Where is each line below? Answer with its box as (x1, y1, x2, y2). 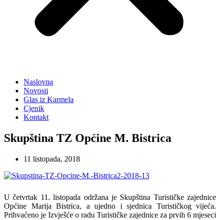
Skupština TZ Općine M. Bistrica (4, 131, 171, 144)
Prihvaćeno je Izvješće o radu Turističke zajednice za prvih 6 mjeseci (4, 210, 216, 219)
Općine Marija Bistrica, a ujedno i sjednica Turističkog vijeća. (4, 201, 216, 210)
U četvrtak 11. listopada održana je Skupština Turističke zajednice (4, 192, 216, 201)
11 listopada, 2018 (24, 154, 80, 163)
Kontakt (24, 113, 49, 121)
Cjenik (24, 104, 44, 112)
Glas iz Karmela (24, 95, 74, 104)
